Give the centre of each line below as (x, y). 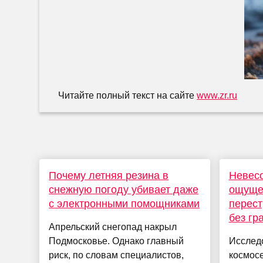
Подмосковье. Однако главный (117, 241)
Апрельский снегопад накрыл (113, 227)
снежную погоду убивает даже (124, 190)
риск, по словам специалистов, (117, 255)
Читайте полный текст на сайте (128, 96)
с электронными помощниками (124, 204)
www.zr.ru (217, 96)
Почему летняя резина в (109, 176)
